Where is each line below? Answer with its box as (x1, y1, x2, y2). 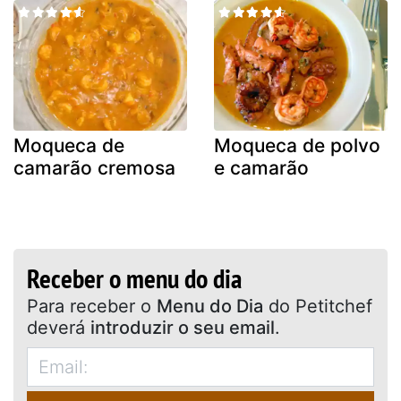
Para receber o (141, 294, 157, 317)
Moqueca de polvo (214, 133, 380, 157)
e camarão (214, 156, 309, 179)
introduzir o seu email (90, 316, 275, 338)
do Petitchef (263, 294, 372, 317)
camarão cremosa (13, 156, 175, 179)
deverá (27, 316, 90, 338)
